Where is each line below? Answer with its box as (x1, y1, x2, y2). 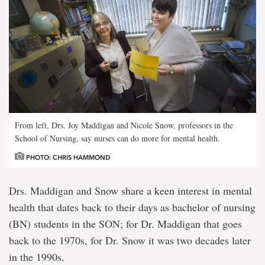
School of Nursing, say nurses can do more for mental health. (15, 132, 220, 144)
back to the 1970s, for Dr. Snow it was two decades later (9, 233, 251, 247)
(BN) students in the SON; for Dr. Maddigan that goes (9, 216, 242, 231)
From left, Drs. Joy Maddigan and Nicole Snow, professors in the (15, 119, 233, 131)
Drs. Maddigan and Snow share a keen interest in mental (9, 183, 252, 198)
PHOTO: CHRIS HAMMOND (24, 154, 110, 161)
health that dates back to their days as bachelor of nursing (9, 200, 256, 214)
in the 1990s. (9, 250, 64, 264)
